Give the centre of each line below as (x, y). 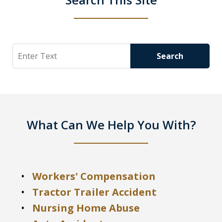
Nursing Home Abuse (86, 208)
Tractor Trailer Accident (94, 192)
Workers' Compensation (94, 176)
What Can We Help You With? (111, 125)
